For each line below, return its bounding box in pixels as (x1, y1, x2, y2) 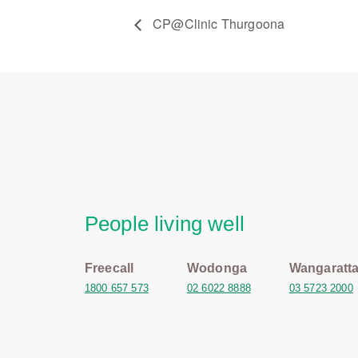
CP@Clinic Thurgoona (149, 14, 285, 33)
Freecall (85, 261, 134, 275)
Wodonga (186, 261, 248, 275)
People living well (85, 212, 245, 236)
